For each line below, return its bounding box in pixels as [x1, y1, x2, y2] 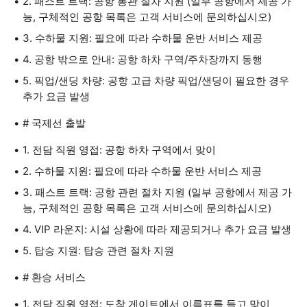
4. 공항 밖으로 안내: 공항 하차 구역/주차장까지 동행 [23, 53, 262, 66]
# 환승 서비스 [23, 271, 86, 284]
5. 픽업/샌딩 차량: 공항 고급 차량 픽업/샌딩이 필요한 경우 [23, 74, 289, 87]
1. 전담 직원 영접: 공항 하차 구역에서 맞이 [23, 143, 216, 156]
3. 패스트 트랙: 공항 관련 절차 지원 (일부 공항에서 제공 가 [23, 186, 292, 199]
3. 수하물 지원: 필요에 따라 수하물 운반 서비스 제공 [23, 32, 262, 45]
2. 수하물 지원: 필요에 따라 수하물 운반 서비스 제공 [23, 164, 262, 177]
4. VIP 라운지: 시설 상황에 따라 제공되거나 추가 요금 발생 [23, 223, 291, 236]
